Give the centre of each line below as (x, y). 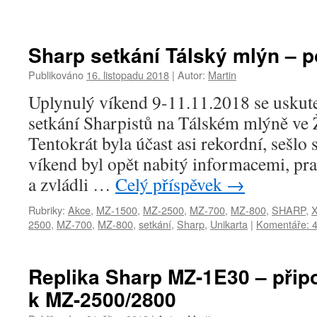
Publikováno (56, 75)
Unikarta (229, 224)
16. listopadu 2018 (128, 75)
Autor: (191, 75)
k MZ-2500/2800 (102, 299)
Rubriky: (47, 210)
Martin (222, 75)
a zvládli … (72, 184)
